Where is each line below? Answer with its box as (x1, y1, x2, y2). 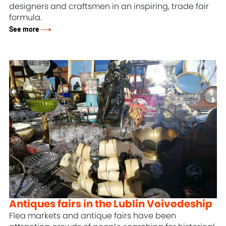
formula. (9, 13, 42, 22)
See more (9, 25, 40, 33)
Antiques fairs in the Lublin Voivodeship (9, 199, 213, 210)
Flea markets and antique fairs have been (9, 212, 177, 220)
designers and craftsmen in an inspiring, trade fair (9, 2, 209, 11)
